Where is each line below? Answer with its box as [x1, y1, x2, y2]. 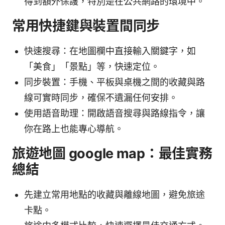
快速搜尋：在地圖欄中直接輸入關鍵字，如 [24, 46, 196, 57]
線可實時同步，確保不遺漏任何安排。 [24, 92, 178, 103]
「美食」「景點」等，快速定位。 [24, 61, 160, 72]
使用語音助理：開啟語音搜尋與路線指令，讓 [24, 108, 205, 119]
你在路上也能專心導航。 [24, 124, 124, 135]
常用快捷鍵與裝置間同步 [12, 18, 160, 35]
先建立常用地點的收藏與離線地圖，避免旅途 [24, 189, 205, 200]
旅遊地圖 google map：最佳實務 [12, 145, 212, 162]
